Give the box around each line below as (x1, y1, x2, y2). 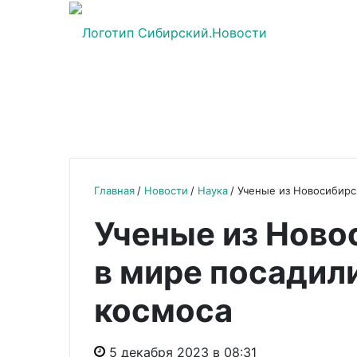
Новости (144, 184, 188, 197)
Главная (94, 184, 135, 197)
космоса (94, 291, 233, 330)
